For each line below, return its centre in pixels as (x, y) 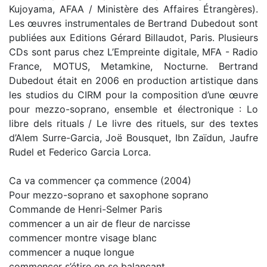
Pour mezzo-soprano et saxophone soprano (109, 195)
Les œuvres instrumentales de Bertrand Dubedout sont (133, 23)
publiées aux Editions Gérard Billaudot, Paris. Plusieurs (133, 38)
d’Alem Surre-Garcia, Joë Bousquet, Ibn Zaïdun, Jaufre (133, 138)
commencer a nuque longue (72, 252)
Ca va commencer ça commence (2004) (102, 181)
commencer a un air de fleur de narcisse (100, 223)
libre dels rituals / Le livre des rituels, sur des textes (133, 123)
